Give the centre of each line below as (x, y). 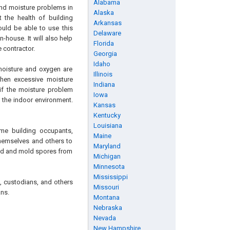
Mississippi (110, 177)
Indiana (104, 84)
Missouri (106, 187)
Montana (106, 197)
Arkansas (107, 23)
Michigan (107, 156)
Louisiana (108, 126)
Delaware (107, 33)
